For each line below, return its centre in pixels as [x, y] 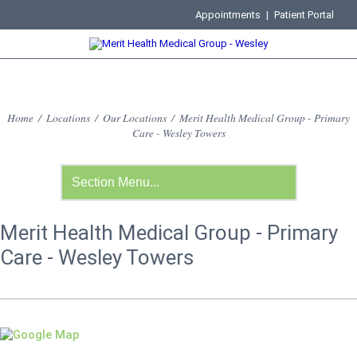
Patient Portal [304, 15]
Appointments [228, 15]
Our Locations [135, 118]
